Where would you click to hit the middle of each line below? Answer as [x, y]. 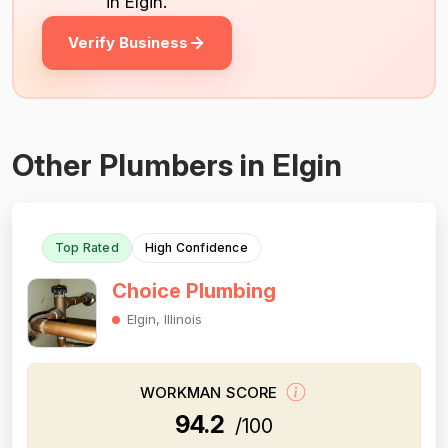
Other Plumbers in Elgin [177, 165]
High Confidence [196, 247]
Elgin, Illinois [164, 319]
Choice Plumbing [194, 291]
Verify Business [127, 42]
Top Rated [87, 247]
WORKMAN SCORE [211, 393]
